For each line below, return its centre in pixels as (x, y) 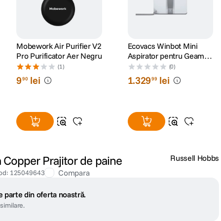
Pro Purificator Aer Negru (59, 56)
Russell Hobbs (195, 158)
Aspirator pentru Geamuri (170, 56)
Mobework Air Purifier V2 (59, 46)
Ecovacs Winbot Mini (163, 46)
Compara (74, 173)
